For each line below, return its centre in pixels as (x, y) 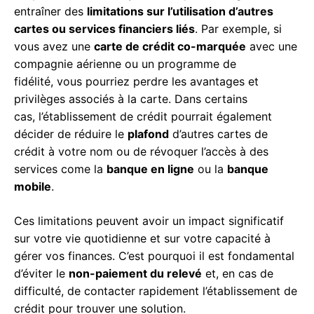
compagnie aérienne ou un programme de (125, 64)
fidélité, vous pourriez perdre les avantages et (136, 82)
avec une (272, 47)
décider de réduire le (71, 134)
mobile (33, 187)
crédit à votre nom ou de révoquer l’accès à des (141, 152)
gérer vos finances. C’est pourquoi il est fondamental (154, 256)
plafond (148, 134)
